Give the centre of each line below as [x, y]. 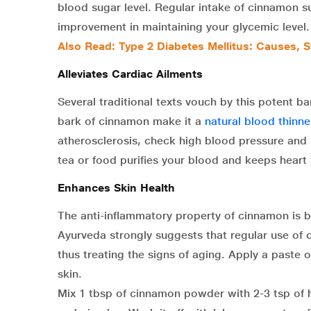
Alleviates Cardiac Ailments [130, 74]
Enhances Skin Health [116, 188]
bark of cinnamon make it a [131, 121]
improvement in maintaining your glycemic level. [184, 27]
